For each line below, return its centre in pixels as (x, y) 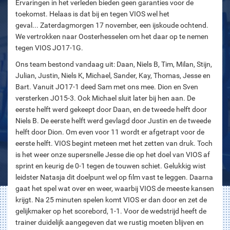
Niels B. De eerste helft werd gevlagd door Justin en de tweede (113, 120)
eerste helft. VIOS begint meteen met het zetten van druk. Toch (114, 143)
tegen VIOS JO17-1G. (49, 47)
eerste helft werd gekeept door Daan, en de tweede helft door (111, 109)
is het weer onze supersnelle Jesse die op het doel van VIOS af (113, 154)
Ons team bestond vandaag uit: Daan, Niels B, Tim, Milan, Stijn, (114, 64)
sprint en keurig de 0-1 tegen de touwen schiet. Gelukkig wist (111, 166)
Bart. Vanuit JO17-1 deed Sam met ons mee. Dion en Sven (107, 87)
